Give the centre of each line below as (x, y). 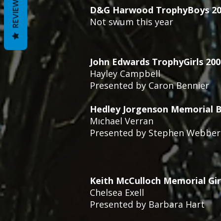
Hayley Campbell (125, 74)
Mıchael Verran (122, 121)
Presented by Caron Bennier (149, 85)
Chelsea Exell (117, 192)
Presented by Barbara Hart (147, 204)
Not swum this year (131, 22)
